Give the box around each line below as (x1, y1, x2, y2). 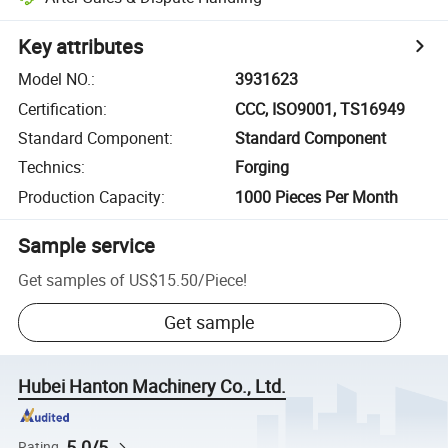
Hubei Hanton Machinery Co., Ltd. (18, 374, 287, 399)
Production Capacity (18, 185, 162, 208)
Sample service (18, 231, 156, 259)
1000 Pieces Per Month (235, 185, 399, 208)
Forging (235, 156, 290, 179)
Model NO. (18, 68, 92, 91)
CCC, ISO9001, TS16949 (235, 97, 406, 120)
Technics (18, 156, 82, 179)
